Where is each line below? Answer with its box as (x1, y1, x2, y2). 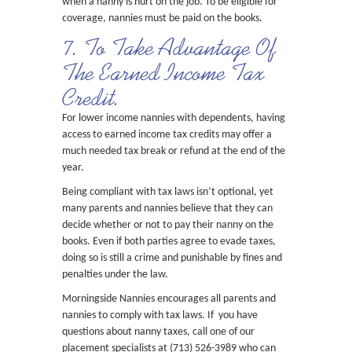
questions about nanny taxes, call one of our (62, 326, 255, 338)
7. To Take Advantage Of (62, 35, 277, 60)
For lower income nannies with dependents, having (62, 112, 285, 124)
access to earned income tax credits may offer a (62, 129, 272, 141)
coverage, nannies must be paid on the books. (62, 13, 262, 24)
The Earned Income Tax (62, 60, 265, 85)
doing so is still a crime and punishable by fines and (62, 252, 282, 264)
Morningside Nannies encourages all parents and (62, 293, 276, 305)
